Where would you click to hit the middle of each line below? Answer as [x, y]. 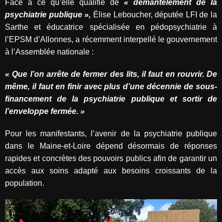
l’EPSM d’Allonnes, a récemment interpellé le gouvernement [111, 40]
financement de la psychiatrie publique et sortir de [111, 99]
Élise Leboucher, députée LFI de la [154, 15]
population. [25, 183]
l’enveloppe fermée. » [45, 111]
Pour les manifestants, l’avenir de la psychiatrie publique [111, 134]
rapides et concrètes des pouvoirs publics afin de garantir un [111, 159]
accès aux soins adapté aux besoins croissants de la [111, 171]
